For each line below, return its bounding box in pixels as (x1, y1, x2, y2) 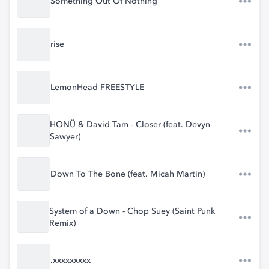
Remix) (49, 219, 76, 228)
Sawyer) (49, 133, 80, 141)
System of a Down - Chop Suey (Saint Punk (49, 207, 216, 216)
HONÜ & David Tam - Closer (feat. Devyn (49, 121, 210, 129)
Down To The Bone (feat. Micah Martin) (50, 170, 205, 178)
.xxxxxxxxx (50, 256, 91, 265)
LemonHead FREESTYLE (50, 83, 144, 92)
